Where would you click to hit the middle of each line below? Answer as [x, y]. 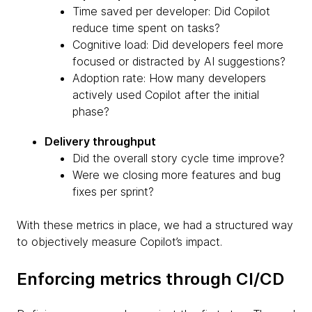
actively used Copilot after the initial [166, 94]
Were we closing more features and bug [177, 174]
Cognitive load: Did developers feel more [178, 44]
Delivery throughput [100, 141]
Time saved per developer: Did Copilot [171, 11]
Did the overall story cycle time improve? [179, 158]
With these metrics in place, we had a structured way [155, 225]
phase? [91, 111]
